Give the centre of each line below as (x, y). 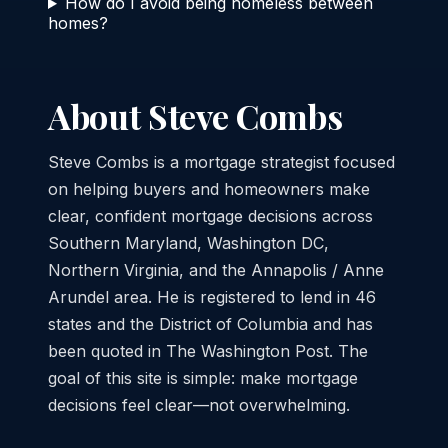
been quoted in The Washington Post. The (208, 351)
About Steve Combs (195, 116)
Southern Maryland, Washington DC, (188, 243)
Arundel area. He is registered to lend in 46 (212, 297)
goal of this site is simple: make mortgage (203, 378)
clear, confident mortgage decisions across (210, 216)
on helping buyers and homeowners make (209, 189)
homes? (78, 23)
